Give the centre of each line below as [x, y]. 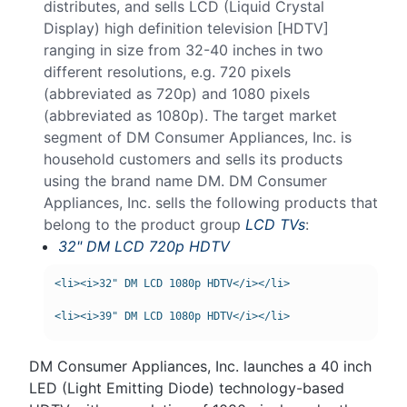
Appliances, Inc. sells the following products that [211, 203]
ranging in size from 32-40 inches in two [184, 50]
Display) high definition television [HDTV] [186, 29]
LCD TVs [275, 225]
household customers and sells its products [193, 159]
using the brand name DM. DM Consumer [185, 181]
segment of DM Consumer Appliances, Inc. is [198, 138]
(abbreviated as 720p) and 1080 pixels [177, 94]
